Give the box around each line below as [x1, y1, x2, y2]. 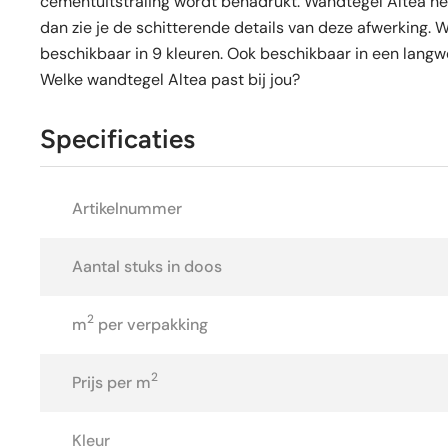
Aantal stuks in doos [72, 255, 222, 277]
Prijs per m [72, 371, 151, 393]
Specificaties [40, 122, 195, 155]
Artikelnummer [72, 197, 182, 219]
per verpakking [94, 313, 208, 335]
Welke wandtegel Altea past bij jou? [40, 68, 300, 90]
